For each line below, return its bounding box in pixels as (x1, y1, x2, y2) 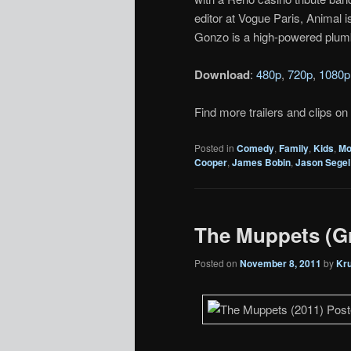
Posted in (194, 140, 234, 154)
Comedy (237, 140, 274, 155)
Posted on (194, 256, 240, 270)
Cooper (194, 154, 227, 169)
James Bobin (232, 154, 291, 169)
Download (194, 65, 250, 83)
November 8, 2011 (240, 256, 321, 271)
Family (279, 140, 309, 155)
